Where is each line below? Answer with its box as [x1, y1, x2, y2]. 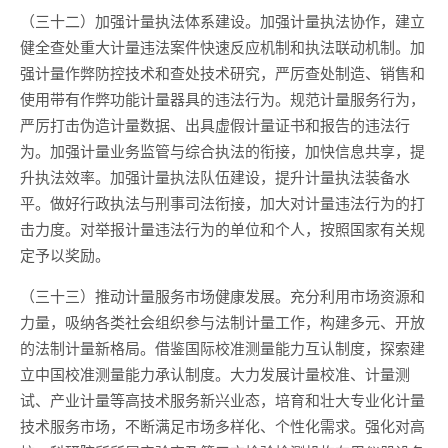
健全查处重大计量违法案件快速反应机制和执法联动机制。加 [20, 36, 425, 57]
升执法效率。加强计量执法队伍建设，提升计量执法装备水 [20, 166, 410, 187]
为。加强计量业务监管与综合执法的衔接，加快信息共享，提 [20, 140, 425, 161]
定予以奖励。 [20, 244, 110, 265]
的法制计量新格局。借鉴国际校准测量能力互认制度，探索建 [20, 337, 425, 358]
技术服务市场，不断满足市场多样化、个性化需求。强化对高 [20, 415, 425, 436]
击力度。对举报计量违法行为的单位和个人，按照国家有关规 [20, 218, 425, 239]
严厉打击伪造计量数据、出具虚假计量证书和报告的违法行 [20, 114, 410, 135]
